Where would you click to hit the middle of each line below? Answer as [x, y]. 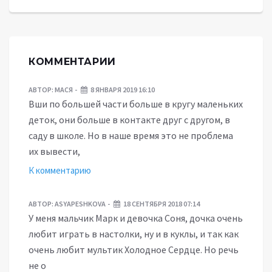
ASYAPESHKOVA [80, 204]
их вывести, [54, 151]
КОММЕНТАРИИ [73, 62]
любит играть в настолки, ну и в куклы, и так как [134, 234]
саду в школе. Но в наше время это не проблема [131, 136]
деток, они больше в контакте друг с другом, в [129, 120]
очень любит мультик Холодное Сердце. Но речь [134, 250]
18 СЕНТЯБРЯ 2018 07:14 [161, 204]
